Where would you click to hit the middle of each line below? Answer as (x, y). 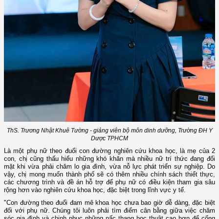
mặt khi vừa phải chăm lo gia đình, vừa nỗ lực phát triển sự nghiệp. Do (109, 167)
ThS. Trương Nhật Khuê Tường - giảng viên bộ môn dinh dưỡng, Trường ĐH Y (109, 131)
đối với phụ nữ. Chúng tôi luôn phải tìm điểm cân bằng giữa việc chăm (109, 211)
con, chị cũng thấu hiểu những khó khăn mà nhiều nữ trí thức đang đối (109, 159)
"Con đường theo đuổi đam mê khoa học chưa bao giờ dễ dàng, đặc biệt (109, 203)
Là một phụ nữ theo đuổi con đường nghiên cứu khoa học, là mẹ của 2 (109, 151)
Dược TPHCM (109, 139)
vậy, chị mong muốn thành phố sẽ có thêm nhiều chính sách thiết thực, (109, 175)
